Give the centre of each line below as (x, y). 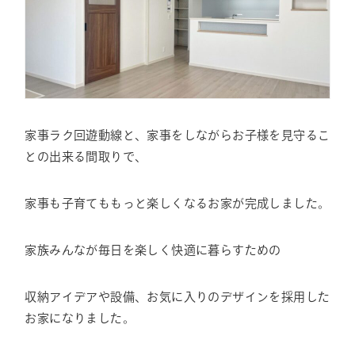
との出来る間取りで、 (86, 156)
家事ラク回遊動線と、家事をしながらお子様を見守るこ (177, 135)
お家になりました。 (80, 318)
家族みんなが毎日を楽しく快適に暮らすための (153, 250)
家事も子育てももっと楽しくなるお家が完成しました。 (177, 203)
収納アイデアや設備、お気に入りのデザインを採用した (177, 296)
